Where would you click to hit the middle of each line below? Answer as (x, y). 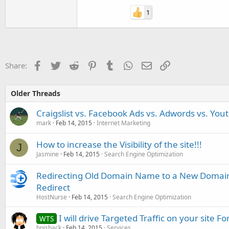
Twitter (73, 64)
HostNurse (52, 197)
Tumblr (127, 64)
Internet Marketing (123, 123)
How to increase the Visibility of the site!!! (119, 144)
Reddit (90, 64)
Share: (16, 65)
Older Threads (36, 93)
